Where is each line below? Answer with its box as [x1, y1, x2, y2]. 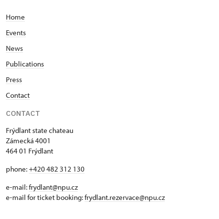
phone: [6, 164, 29, 174]
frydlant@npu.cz [29, 182, 78, 192]
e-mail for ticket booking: [6, 193, 85, 202]
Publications [6, 59, 44, 68]
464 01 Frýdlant [6, 146, 53, 155]
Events [6, 28, 26, 37]
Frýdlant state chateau [6, 126, 73, 135]
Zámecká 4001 [6, 136, 51, 145]
